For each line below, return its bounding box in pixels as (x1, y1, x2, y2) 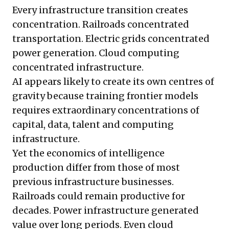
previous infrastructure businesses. (12, 176, 174, 188)
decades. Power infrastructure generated (12, 204, 199, 217)
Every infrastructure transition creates (12, 4, 188, 16)
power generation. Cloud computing (12, 47, 179, 59)
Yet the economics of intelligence (12, 147, 165, 159)
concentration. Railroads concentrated (12, 18, 189, 31)
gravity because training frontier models (12, 90, 198, 102)
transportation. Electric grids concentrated (12, 33, 210, 45)
